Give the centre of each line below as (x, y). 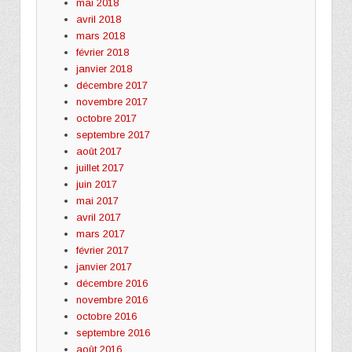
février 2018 (102, 52)
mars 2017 (100, 233)
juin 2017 (96, 184)
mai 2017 (97, 200)
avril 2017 (98, 217)
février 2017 (102, 250)
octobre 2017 (106, 118)
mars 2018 (100, 35)
